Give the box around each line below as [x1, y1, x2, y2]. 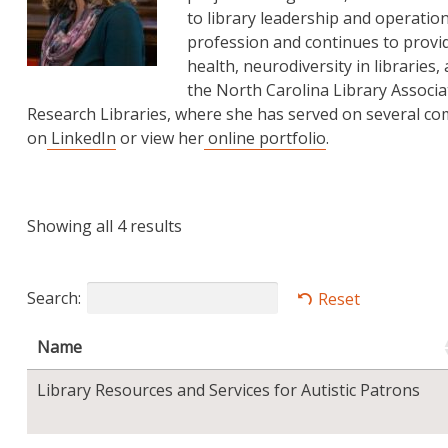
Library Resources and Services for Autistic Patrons [37, 378, 421, 401]
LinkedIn [46, 127, 116, 149]
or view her [115, 127, 204, 149]
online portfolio [207, 127, 326, 149]
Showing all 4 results [26, 215, 182, 237]
